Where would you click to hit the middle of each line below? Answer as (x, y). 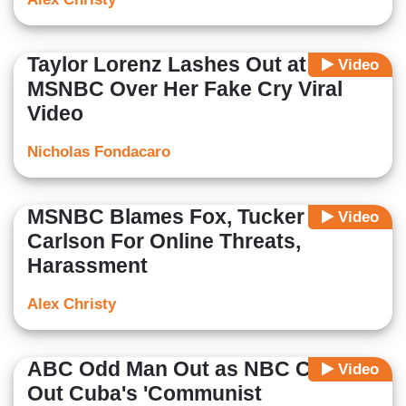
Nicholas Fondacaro (99, 152)
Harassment (87, 266)
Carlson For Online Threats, (164, 242)
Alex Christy (72, 304)
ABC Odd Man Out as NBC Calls (186, 369)
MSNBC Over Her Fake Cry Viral (185, 89)
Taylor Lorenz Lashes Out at (167, 65)
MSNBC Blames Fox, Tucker (166, 217)
